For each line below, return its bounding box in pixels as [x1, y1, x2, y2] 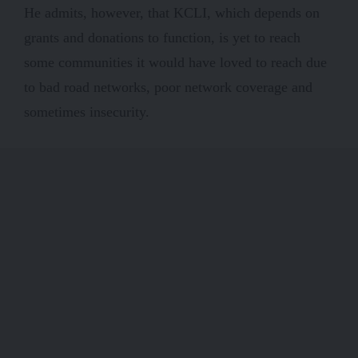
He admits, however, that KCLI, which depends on [24, 4, 320, 21]
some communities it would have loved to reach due [24, 54, 327, 70]
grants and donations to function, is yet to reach [24, 29, 300, 46]
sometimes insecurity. [24, 103, 157, 120]
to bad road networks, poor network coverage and [24, 78, 312, 95]
